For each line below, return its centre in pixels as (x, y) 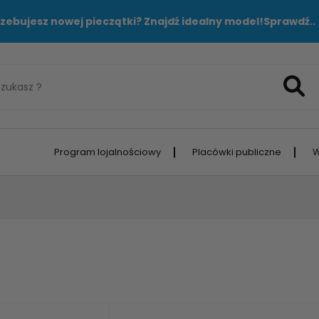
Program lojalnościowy (108, 152)
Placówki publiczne (237, 152)
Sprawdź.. (289, 21)
